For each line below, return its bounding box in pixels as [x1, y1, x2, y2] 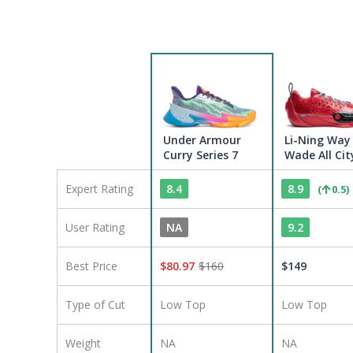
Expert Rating [65, 181, 133, 196]
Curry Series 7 [163, 147, 238, 162]
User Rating [65, 220, 124, 235]
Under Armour [163, 132, 241, 147]
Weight [65, 336, 101, 351]
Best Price [65, 258, 117, 273]
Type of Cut [65, 297, 125, 312]
